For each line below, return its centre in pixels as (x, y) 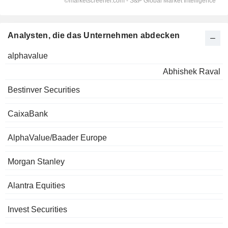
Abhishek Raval (192, 72)
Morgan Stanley (36, 162)
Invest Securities (37, 210)
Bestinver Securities (44, 90)
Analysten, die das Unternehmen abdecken (94, 36)
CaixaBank (28, 114)
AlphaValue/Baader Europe (57, 138)
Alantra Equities (36, 186)
